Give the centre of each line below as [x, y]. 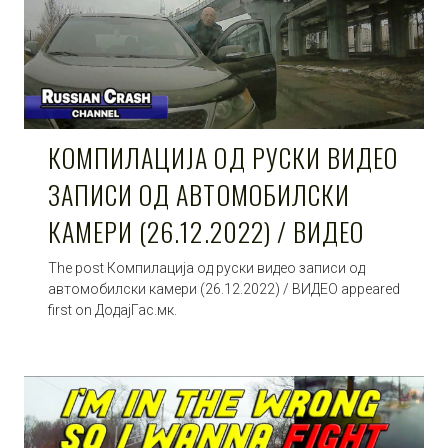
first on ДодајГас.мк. [112, 309]
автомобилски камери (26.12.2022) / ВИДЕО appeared [224, 288]
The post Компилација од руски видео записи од [206, 267]
